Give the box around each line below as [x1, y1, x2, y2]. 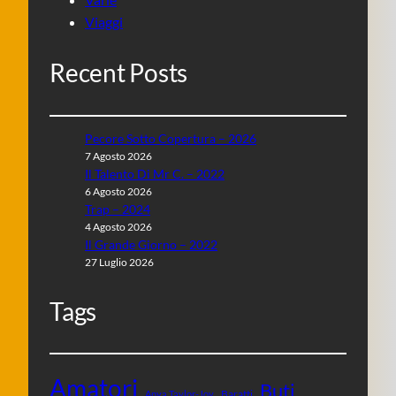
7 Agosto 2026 [85, 150, 152, 163]
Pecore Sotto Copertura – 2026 [85, 131, 256, 147]
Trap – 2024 [85, 202, 150, 217]
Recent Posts [49, 58, 188, 88]
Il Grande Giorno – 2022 [85, 237, 217, 253]
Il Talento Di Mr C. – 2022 [85, 166, 225, 182]
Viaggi [85, 12, 123, 30]
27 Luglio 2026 [85, 256, 154, 269]
